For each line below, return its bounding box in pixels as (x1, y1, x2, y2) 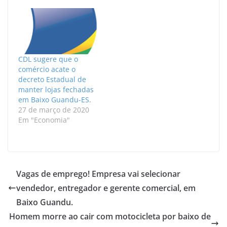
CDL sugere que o (18, 54, 78, 64)
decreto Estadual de (18, 74, 86, 84)
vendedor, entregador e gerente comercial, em (16, 182, 196, 194)
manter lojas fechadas (18, 84, 94, 94)
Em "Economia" (18, 115, 70, 125)
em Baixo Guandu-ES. (18, 94, 91, 104)
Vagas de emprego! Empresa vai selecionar (16, 168, 180, 179)
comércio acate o (18, 64, 75, 74)
